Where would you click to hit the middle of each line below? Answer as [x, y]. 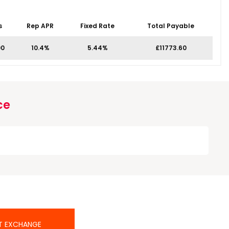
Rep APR [40, 26]
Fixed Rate [97, 26]
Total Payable [171, 26]
